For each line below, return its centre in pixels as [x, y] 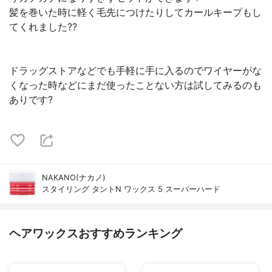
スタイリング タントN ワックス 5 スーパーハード [131, 189]
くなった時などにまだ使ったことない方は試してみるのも [135, 85]
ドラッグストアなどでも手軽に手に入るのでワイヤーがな [135, 70]
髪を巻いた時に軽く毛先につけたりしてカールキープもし [135, 12]
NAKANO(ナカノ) [74, 178]
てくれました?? [43, 27]
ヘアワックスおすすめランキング [96, 233]
